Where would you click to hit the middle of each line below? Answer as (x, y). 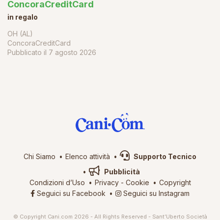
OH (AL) (20, 33)
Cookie (137, 182)
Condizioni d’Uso (57, 182)
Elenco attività (88, 156)
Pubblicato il (28, 52)
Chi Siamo (40, 156)
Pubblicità (121, 171)
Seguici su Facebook (70, 193)
